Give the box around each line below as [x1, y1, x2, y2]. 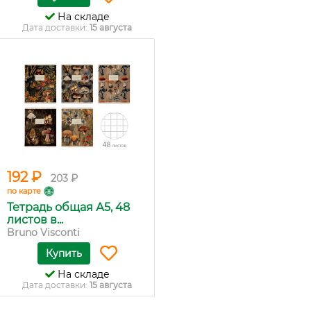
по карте [7, 186, 41, 196]
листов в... [7, 213, 63, 226]
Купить [45, 247, 82, 260]
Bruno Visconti [7, 226, 80, 239]
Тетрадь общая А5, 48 [7, 201, 130, 214]
